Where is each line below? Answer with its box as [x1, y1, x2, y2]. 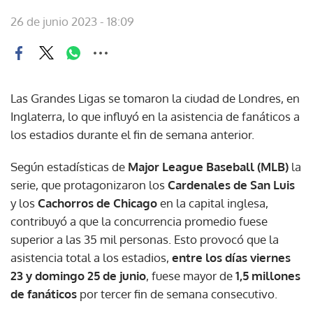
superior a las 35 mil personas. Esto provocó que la [10, 231, 279, 247]
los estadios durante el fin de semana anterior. [10, 126, 254, 142]
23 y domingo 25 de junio [10, 268, 146, 283]
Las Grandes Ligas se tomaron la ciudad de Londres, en [10, 90, 300, 105]
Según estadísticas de [10, 159, 125, 174]
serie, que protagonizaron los [10, 177, 168, 192]
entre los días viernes [172, 249, 291, 265]
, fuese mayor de [146, 268, 235, 283]
